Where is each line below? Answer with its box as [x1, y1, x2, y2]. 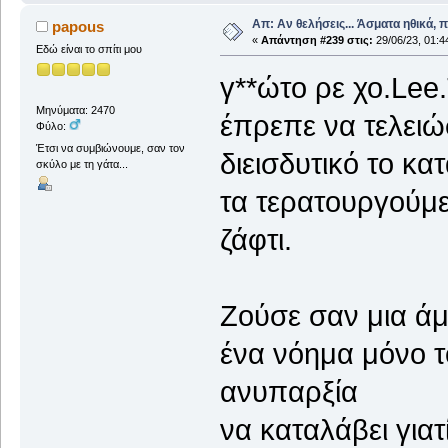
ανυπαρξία [219, 375, 358, 408]
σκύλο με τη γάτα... [35, 157, 128, 170]
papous [52, 17, 105, 35]
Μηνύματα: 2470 [35, 104, 115, 117]
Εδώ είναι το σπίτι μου [35, 42, 142, 55]
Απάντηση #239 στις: [260, 33, 373, 46]
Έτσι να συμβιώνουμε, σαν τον [35, 141, 185, 154]
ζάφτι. [219, 223, 292, 256]
